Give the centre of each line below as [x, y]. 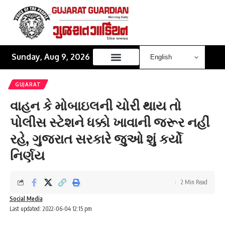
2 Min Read [194, 182]
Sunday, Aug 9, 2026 [51, 57]
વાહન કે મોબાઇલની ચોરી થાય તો [96, 105]
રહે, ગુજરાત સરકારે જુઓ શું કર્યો [96, 138]
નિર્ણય [27, 155]
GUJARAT [28, 84]
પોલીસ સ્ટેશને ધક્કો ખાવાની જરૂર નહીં [110, 122]
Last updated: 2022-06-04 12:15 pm [50, 208]
